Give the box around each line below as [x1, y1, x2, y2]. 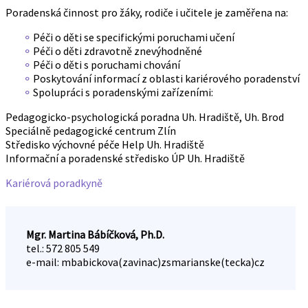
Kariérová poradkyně [5, 176, 102, 190]
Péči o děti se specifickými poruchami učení [33, 30, 234, 45]
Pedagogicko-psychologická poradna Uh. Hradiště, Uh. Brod [5, 110, 284, 124]
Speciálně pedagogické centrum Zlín [5, 124, 176, 138]
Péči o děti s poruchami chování [33, 58, 180, 72]
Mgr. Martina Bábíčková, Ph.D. [26, 228, 164, 242]
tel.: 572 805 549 [26, 241, 100, 256]
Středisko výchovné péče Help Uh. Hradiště [5, 137, 204, 152]
